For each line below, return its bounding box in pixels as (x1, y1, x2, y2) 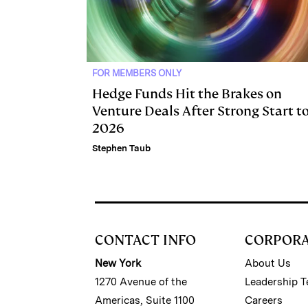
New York (95, 257, 141, 270)
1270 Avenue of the (95, 276, 187, 289)
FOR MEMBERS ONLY (92, 68, 181, 79)
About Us (245, 257, 291, 270)
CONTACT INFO (95, 231, 196, 250)
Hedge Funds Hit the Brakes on (92, 85, 282, 103)
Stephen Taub (92, 143, 151, 154)
